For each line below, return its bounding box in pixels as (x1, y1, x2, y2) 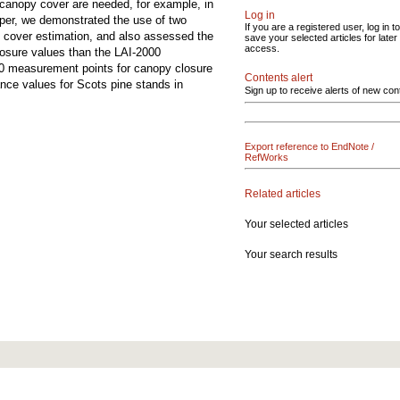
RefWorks (245, 152, 288, 162)
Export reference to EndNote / (245, 141, 374, 152)
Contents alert (245, 71, 312, 84)
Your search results (245, 247, 337, 261)
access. (245, 43, 279, 54)
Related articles (245, 187, 321, 200)
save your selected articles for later (245, 32, 397, 43)
